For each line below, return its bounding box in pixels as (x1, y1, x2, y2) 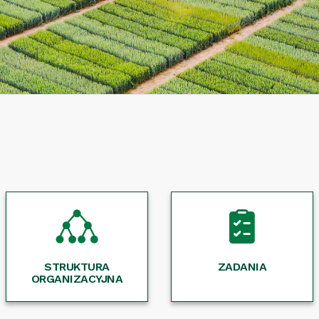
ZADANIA (217, 260, 267, 273)
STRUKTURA (44, 260, 110, 273)
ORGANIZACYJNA (31, 272, 123, 286)
